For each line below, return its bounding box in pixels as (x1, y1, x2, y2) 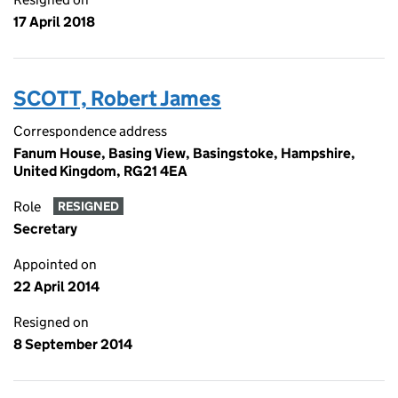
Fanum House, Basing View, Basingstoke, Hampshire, (13, 145, 355, 162)
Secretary (13, 220, 77, 237)
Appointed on (13, 256, 97, 273)
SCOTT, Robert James (13, 85, 221, 111)
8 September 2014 (13, 336, 132, 353)
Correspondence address (13, 123, 167, 139)
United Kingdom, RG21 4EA (13, 163, 187, 179)
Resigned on (13, 314, 89, 330)
